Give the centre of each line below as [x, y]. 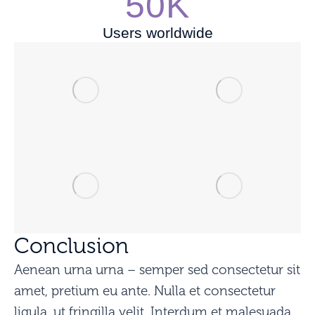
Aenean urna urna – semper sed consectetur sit [157, 270]
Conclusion [71, 246]
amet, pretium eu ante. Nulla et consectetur [145, 291]
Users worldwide [157, 33]
